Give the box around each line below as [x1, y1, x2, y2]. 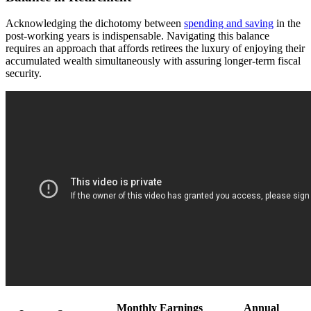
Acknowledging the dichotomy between [6, 17, 184, 30]
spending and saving [184, 17, 274, 30]
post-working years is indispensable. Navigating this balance [6, 30, 269, 42]
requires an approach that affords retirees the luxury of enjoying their [6, 42, 305, 55]
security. [6, 67, 42, 80]
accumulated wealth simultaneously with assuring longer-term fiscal [6, 55, 301, 67]
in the [274, 17, 301, 30]
